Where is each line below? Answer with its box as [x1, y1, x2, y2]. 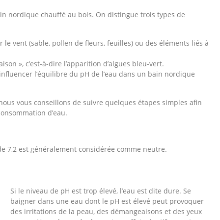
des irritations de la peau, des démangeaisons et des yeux [10, 207, 202, 216]
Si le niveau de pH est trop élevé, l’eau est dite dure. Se [10, 186, 191, 195]
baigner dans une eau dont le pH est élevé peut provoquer [10, 196, 204, 206]
